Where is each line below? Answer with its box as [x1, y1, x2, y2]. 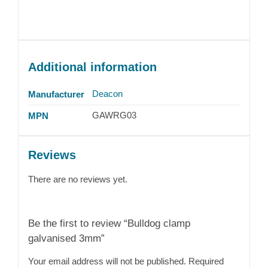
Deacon [92, 88, 123, 99]
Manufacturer [28, 89, 84, 99]
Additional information [28, 60, 157, 74]
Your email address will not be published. [28, 255, 186, 266]
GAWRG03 [92, 109, 136, 120]
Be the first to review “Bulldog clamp [28, 217, 190, 229]
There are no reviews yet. [28, 173, 127, 184]
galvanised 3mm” [28, 232, 105, 244]
